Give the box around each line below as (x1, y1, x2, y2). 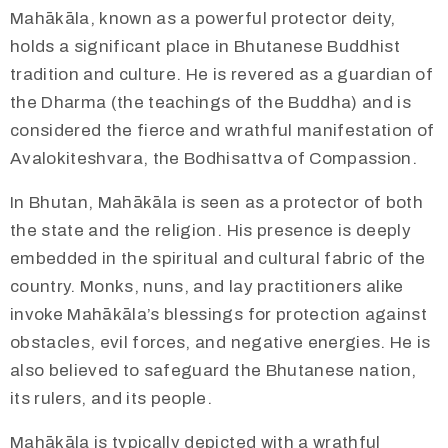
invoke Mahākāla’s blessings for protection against (10, 304, 427, 324)
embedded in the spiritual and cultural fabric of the (10, 248, 426, 268)
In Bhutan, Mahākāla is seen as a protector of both (10, 192, 423, 212)
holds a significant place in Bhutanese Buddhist (10, 36, 400, 56)
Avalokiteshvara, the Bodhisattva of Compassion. (10, 148, 417, 168)
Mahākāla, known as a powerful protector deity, (10, 8, 396, 28)
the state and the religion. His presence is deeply (10, 220, 411, 240)
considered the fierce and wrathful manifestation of (10, 120, 435, 140)
